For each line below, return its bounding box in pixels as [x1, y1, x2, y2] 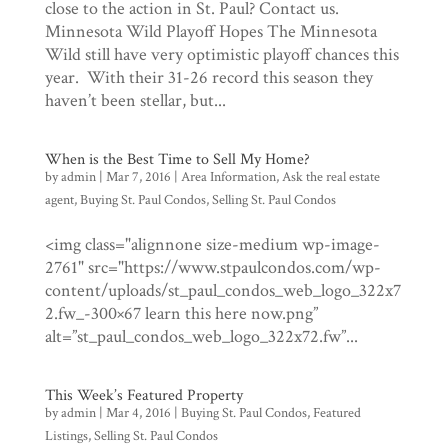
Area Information [180, 167, 276, 186]
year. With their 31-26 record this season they [44, 65, 373, 89]
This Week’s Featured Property [44, 384, 243, 406]
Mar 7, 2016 [105, 167, 171, 186]
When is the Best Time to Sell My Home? [44, 148, 310, 170]
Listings [44, 426, 88, 445]
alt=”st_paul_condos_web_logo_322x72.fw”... [44, 324, 358, 348]
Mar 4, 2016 [105, 403, 171, 422]
